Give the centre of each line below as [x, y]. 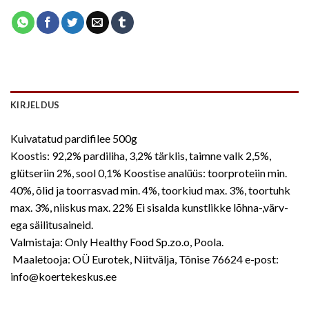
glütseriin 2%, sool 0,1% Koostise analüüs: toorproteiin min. [149, 172]
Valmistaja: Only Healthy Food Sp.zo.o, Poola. [117, 241]
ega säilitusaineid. [52, 224]
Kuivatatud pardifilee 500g [74, 138]
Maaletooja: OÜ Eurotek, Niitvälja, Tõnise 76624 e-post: [144, 259]
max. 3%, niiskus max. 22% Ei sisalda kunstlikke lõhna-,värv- [149, 207]
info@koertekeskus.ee [63, 276]
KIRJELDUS [35, 104]
